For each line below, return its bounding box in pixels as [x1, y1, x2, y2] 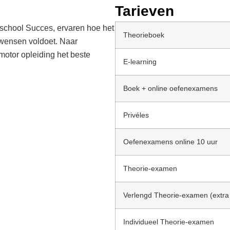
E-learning [123, 57, 157, 66]
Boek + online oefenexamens [123, 84, 218, 93]
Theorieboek [123, 31, 164, 40]
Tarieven [115, 3, 174, 20]
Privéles [123, 111, 149, 120]
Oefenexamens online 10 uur [123, 138, 218, 146]
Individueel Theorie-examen [123, 218, 214, 226]
